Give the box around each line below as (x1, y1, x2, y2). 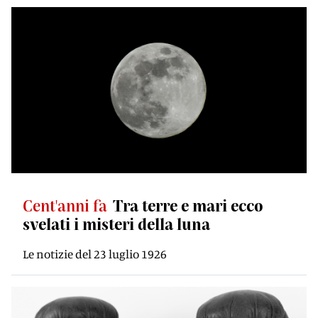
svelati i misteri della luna (23, 214, 210, 233)
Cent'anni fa (23, 196, 107, 214)
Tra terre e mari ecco (113, 196, 263, 214)
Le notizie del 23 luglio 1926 (23, 246, 167, 261)
